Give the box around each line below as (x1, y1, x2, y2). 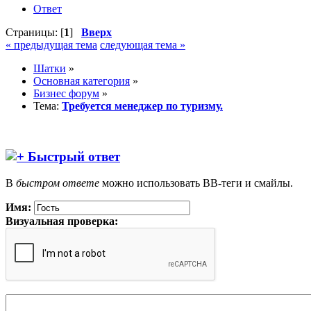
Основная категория (33, 75, 130, 87)
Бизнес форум (33, 87, 99, 99)
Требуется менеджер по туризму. (62, 100, 223, 112)
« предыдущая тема (6, 39, 97, 51)
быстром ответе (16, 177, 99, 190)
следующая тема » (100, 39, 185, 51)
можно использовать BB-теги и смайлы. (99, 177, 293, 190)
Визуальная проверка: (6, 215, 118, 228)
